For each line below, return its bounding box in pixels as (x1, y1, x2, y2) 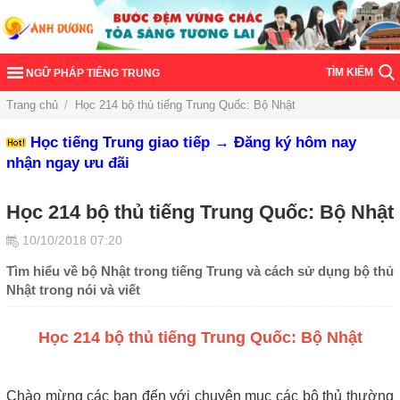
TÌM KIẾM (325, 65, 373, 79)
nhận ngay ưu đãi (6, 154, 129, 171)
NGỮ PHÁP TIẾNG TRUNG (25, 66, 160, 79)
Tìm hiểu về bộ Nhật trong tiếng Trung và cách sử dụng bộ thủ (6, 262, 394, 279)
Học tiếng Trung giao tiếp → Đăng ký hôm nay (30, 133, 356, 151)
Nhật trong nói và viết (6, 281, 140, 297)
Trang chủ (6, 97, 58, 112)
